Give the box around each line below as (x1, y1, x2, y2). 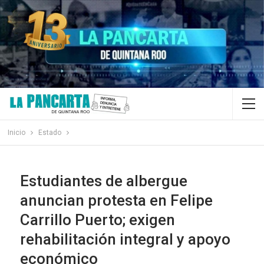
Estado (38, 128, 61, 137)
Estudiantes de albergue (20, 172, 187, 190)
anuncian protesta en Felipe (20, 192, 213, 210)
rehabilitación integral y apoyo (20, 230, 230, 249)
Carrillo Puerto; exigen (20, 211, 175, 229)
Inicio (7, 128, 25, 137)
